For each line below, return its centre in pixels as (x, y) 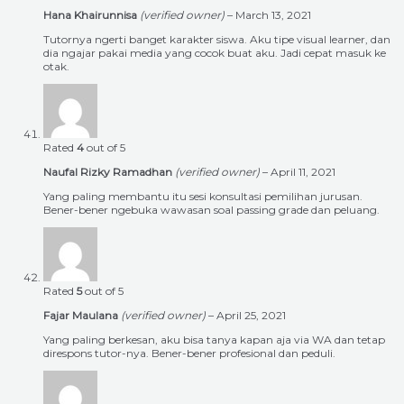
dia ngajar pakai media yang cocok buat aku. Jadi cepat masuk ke (215, 53)
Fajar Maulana (82, 316)
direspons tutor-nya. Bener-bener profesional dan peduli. (189, 353)
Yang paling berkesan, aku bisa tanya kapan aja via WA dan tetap (214, 340)
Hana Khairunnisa (92, 15)
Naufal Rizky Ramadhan (109, 172)
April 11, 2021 (303, 172)
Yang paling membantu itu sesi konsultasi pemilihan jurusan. (203, 197)
